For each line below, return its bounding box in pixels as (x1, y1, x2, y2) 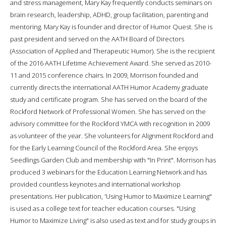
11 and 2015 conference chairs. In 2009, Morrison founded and (10, 70, 198, 80)
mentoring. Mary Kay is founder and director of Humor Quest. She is (10, 22, 212, 31)
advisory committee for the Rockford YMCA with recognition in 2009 (10, 119, 210, 128)
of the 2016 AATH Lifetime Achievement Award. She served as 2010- (10, 58, 211, 68)
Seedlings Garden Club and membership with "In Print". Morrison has (10, 155, 216, 164)
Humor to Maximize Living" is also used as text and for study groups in (10, 215, 216, 225)
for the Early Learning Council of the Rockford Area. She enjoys (10, 143, 198, 152)
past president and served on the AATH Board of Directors (10, 34, 184, 43)
